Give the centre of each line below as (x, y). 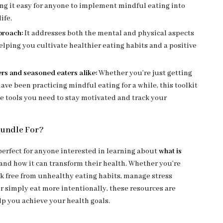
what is (170, 151)
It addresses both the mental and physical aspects (109, 33)
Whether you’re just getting (145, 73)
